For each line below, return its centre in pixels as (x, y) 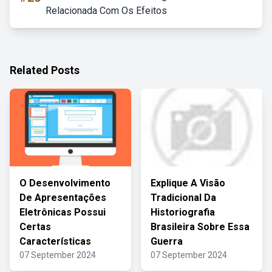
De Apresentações (63, 198)
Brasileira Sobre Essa (200, 227)
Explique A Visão (188, 183)
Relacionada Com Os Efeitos (106, 11)
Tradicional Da (183, 198)
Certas (35, 227)
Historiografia (183, 212)
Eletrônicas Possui (63, 212)
